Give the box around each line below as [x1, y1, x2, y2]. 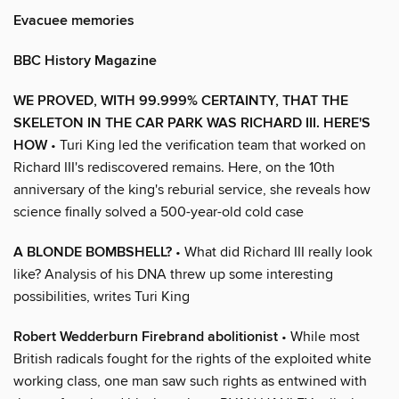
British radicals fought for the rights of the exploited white [13, 349, 371, 368]
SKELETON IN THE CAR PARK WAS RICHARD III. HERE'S [13, 113, 370, 133]
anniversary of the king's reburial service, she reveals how [13, 180, 370, 199]
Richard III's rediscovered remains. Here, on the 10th [13, 158, 335, 176]
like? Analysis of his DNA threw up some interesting [13, 265, 333, 283]
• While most [278, 327, 360, 346]
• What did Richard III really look [172, 242, 372, 261]
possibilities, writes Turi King [13, 287, 190, 305]
